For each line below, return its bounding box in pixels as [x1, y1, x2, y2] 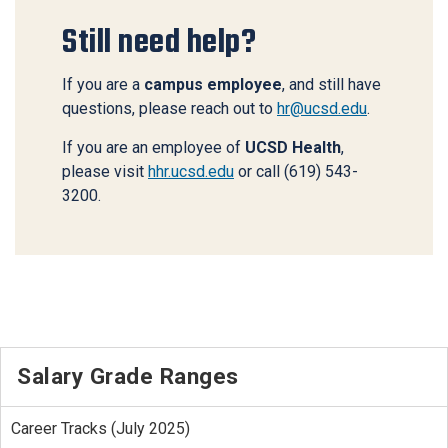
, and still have [282, 75, 381, 95]
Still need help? [62, 21, 256, 64]
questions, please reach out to [62, 99, 277, 119]
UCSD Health [245, 138, 341, 158]
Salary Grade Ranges [17, 363, 239, 390]
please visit [62, 162, 148, 182]
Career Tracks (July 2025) [10, 418, 190, 438]
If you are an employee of [62, 138, 245, 158]
